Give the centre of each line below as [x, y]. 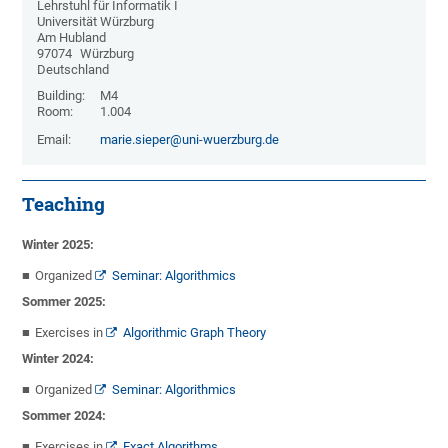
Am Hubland [72, 38]
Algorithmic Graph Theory [195, 333]
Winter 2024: [58, 359]
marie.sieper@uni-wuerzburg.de [190, 140]
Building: [61, 96]
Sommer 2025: [64, 302]
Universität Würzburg [96, 22]
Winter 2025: [58, 245]
